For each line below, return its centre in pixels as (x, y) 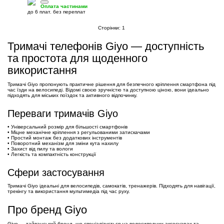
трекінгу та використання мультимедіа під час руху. (69, 191)
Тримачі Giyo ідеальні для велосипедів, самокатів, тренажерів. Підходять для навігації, (111, 186)
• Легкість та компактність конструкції (52, 154)
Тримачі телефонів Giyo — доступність (106, 46)
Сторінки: (109, 28)
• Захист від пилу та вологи (40, 149)
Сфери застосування (56, 172)
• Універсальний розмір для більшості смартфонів (67, 127)
